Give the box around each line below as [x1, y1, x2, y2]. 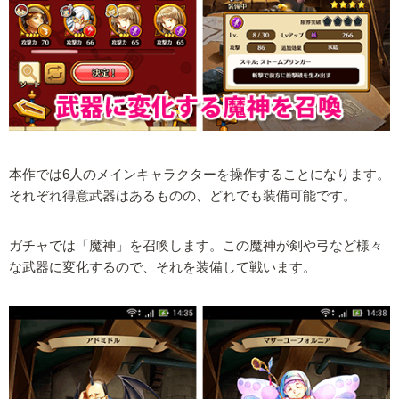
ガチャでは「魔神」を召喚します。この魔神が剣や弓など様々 [9, 239, 383, 254]
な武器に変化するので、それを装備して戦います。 [9, 260, 316, 275]
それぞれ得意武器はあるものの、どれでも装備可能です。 [9, 188, 356, 203]
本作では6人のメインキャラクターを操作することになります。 [9, 167, 390, 182]
